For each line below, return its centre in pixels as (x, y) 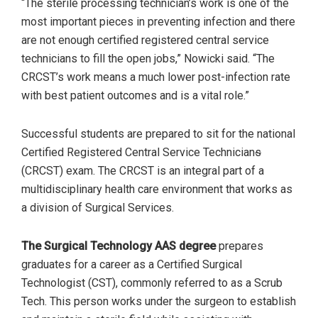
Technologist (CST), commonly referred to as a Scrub (152, 283)
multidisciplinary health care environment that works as (157, 189)
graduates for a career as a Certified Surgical (132, 264)
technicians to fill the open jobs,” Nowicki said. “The (148, 58)
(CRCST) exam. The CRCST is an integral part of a (143, 170)
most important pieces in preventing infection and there (158, 21)
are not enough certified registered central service (145, 40)
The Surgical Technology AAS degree (119, 246)
